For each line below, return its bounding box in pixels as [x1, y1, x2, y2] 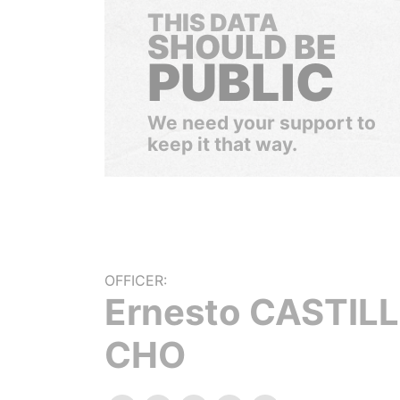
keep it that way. [147, 133, 297, 155]
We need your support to [147, 112, 376, 134]
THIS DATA [147, 8, 278, 37]
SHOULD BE [147, 27, 337, 67]
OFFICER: [104, 271, 167, 289]
